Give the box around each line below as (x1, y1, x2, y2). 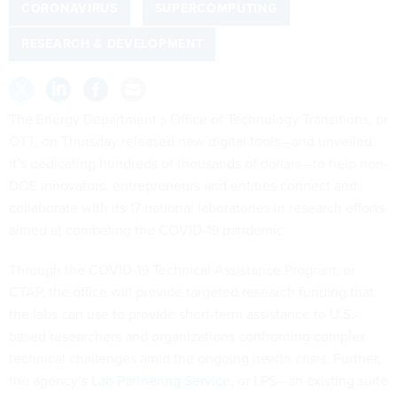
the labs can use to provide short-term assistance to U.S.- (9, 303, 359, 324)
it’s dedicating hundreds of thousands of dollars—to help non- (9, 152, 388, 174)
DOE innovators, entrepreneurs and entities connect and (9, 175, 357, 196)
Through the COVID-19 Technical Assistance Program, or (9, 259, 355, 280)
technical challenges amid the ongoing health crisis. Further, (9, 347, 381, 369)
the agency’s (9, 370, 91, 391)
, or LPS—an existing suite (230, 370, 388, 391)
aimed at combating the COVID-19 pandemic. (9, 219, 291, 240)
